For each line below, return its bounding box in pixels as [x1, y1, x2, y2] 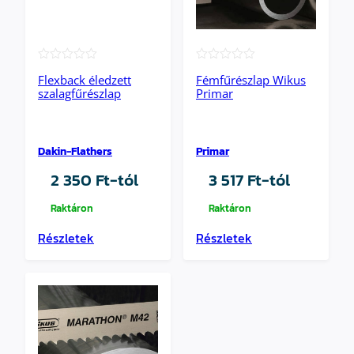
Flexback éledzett [38, 71, 131, 88]
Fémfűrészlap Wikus [196, 71, 306, 88]
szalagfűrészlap [38, 85, 121, 101]
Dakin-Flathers [38, 142, 112, 160]
